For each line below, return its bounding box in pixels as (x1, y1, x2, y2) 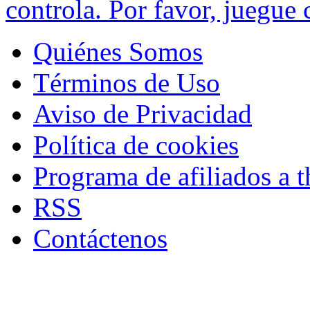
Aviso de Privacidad (33, 98, 252, 129)
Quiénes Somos (33, 36, 203, 66)
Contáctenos (33, 223, 167, 253)
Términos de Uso (33, 67, 220, 98)
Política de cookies (33, 129, 239, 160)
